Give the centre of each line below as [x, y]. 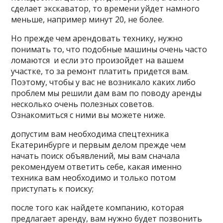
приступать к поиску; [53, 189]
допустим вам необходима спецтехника [90, 134]
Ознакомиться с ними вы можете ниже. [88, 115]
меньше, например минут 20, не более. [88, 19]
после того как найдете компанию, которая [98, 208]
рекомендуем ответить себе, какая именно [97, 167]
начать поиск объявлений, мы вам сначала [96, 156]
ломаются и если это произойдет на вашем [98, 60]
